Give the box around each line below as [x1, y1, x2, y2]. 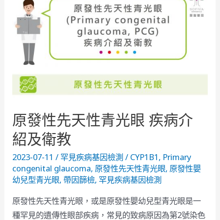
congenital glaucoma [12, 163, 91, 174]
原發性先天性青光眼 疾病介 [12, 110, 193, 130]
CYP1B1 [130, 151, 159, 163]
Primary [163, 151, 192, 163]
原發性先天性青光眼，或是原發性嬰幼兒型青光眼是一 [12, 194, 201, 206]
